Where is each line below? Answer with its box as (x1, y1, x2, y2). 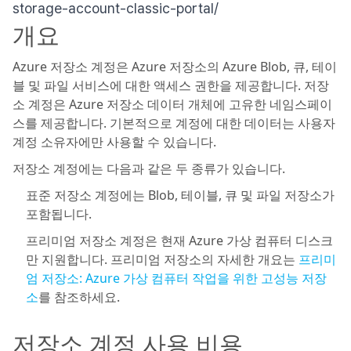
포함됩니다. (26, 205, 92, 223)
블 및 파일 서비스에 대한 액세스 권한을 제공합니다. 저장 (13, 77, 329, 94)
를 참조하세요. (38, 288, 120, 306)
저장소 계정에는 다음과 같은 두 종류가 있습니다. (13, 160, 285, 177)
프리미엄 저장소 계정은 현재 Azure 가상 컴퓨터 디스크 (26, 232, 333, 249)
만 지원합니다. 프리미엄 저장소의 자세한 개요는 (26, 251, 299, 268)
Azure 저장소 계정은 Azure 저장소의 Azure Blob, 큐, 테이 (13, 58, 337, 75)
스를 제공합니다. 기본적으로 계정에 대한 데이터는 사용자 (13, 114, 335, 132)
